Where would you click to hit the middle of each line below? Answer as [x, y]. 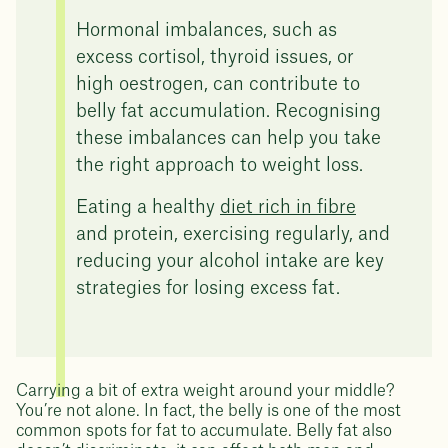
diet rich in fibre [288, 207]
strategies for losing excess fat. [208, 288]
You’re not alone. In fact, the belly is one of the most [208, 411]
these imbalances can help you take [228, 138]
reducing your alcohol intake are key [230, 261]
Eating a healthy [148, 207]
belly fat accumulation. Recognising [228, 111]
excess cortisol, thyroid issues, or [215, 57]
